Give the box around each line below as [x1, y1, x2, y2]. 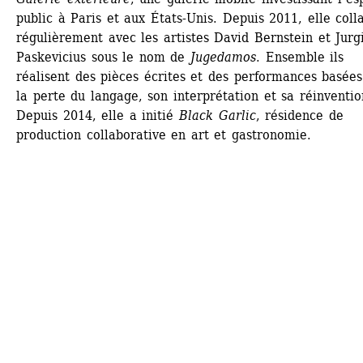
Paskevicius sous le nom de [16, 49, 191, 65]
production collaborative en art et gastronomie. [16, 127, 312, 143]
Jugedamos [190, 49, 257, 65]
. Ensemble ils [256, 49, 344, 65]
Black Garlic [179, 108, 256, 123]
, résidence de [255, 108, 344, 123]
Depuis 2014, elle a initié [16, 108, 180, 123]
